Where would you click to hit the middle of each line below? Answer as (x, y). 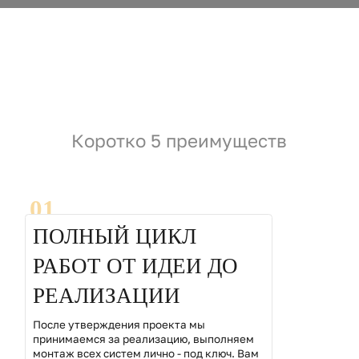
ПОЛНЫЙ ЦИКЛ (114, 237)
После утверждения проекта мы (119, 324)
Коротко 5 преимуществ (179, 140)
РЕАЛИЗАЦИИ (106, 296)
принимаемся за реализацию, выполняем (143, 339)
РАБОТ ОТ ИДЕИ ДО (135, 266)
